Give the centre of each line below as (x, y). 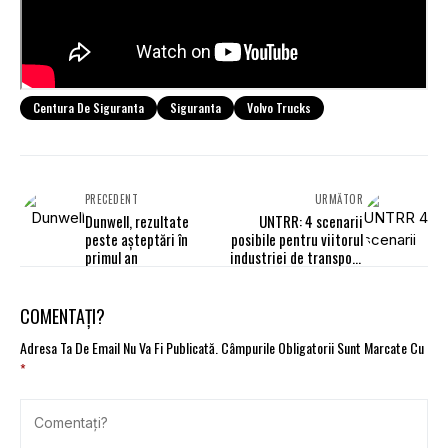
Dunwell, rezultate (137, 221)
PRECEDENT (111, 199)
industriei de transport (296, 257)
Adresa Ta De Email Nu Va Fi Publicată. (119, 348)
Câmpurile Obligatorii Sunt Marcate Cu (322, 348)
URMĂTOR (338, 199)
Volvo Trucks (279, 108)
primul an (111, 257)
